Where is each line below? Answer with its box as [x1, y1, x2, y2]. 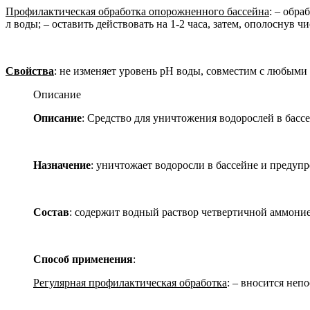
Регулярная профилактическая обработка [33, 276, 227, 289]
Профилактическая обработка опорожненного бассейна [6, 5, 269, 17]
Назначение [33, 158, 91, 171]
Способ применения [33, 253, 133, 265]
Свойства [6, 64, 54, 77]
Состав [33, 206, 69, 218]
